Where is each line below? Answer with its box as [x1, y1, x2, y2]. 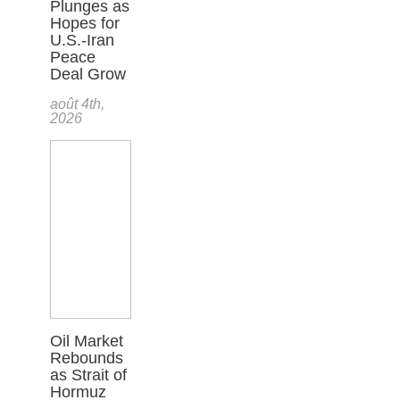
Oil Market [50, 331, 123, 350]
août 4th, [50, 96, 104, 112]
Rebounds [50, 348, 123, 367]
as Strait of [50, 365, 127, 384]
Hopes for [50, 13, 120, 32]
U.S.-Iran [50, 30, 114, 49]
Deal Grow [50, 64, 126, 83]
